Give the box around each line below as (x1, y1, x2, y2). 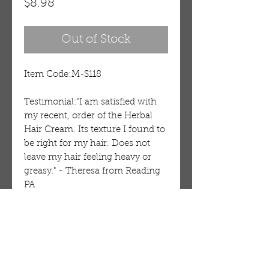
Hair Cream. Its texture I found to (24, 125, 165, 135)
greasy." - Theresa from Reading (24, 167, 160, 177)
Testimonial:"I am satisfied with (24, 98, 157, 107)
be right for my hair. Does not (24, 139, 150, 149)
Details (24, 217, 55, 228)
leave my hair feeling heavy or (24, 153, 151, 163)
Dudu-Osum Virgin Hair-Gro (24, 240, 149, 250)
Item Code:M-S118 (24, 70, 101, 80)
